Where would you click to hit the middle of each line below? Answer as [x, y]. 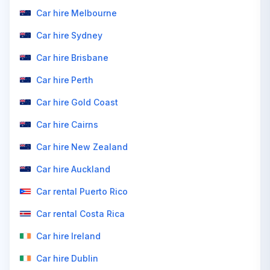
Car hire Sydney [69, 35]
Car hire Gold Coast [77, 102]
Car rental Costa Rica [80, 214]
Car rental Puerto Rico [82, 191]
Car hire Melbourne [77, 13]
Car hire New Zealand [82, 147]
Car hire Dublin [67, 258]
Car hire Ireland [68, 236]
